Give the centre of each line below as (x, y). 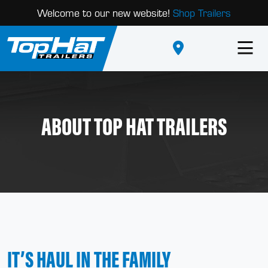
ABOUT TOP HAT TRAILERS (134, 126)
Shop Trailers (202, 13)
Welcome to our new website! (105, 13)
